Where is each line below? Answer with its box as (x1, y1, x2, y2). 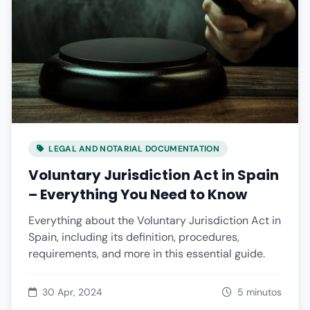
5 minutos (237, 285, 282, 298)
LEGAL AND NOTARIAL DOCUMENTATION (48, 143, 219, 154)
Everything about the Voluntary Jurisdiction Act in (28, 212, 281, 228)
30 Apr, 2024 (42, 285, 102, 298)
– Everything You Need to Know (28, 184, 247, 204)
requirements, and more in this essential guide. (28, 246, 265, 261)
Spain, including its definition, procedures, (28, 229, 239, 244)
